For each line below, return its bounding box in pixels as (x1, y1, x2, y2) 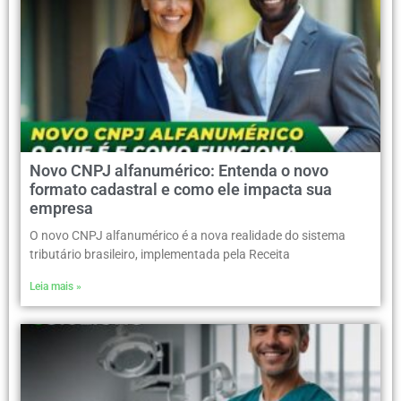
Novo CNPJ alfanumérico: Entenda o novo (30, 161, 328, 181)
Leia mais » (30, 280, 81, 294)
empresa (30, 199, 93, 218)
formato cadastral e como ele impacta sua (30, 180, 332, 200)
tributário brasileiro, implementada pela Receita (30, 247, 290, 262)
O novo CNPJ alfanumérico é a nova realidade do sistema (30, 228, 346, 243)
